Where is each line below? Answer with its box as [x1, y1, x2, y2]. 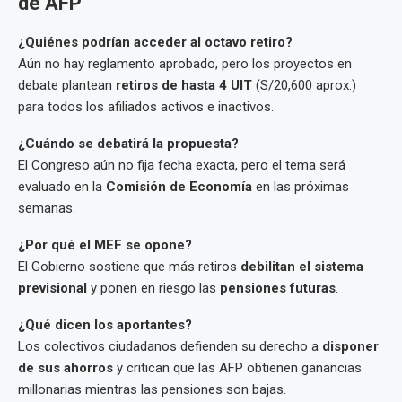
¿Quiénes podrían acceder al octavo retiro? [18, 34, 293, 50]
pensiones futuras [220, 280, 336, 296]
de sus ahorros [18, 360, 113, 376]
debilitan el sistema [240, 258, 363, 275]
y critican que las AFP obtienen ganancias [113, 360, 362, 376]
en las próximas [252, 179, 349, 195]
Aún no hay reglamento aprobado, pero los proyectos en [18, 56, 352, 72]
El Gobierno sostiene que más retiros [18, 258, 240, 275]
